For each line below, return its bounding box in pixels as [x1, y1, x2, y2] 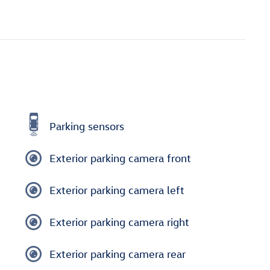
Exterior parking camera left [49, 183, 184, 196]
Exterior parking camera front [49, 151, 191, 165]
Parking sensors [49, 119, 124, 133]
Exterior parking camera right [49, 215, 189, 228]
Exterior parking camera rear [49, 247, 186, 260]
